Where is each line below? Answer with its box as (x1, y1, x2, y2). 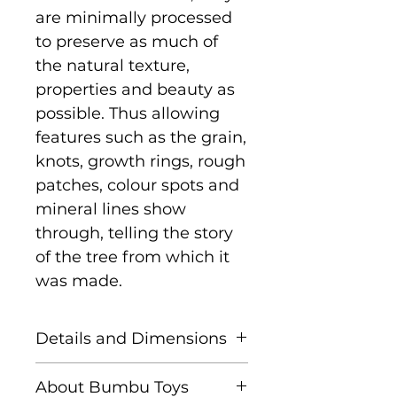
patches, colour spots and (35, 175, 239, 195)
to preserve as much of (35, 31, 218, 51)
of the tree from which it (35, 246, 230, 267)
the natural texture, (35, 55, 190, 75)
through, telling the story (35, 222, 233, 243)
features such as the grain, (35, 127, 246, 147)
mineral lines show (35, 198, 186, 219)
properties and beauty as (35, 79, 235, 99)
